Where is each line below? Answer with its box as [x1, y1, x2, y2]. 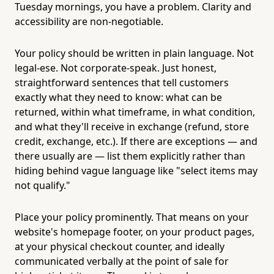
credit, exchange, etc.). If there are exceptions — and [15, 134, 257, 148]
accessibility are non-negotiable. [15, 14, 163, 28]
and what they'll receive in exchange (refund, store [15, 119, 249, 133]
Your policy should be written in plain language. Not [15, 46, 254, 60]
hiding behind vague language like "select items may [15, 163, 257, 177]
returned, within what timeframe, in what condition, [15, 105, 255, 119]
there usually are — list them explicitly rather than [15, 149, 245, 163]
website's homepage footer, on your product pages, [15, 224, 254, 239]
